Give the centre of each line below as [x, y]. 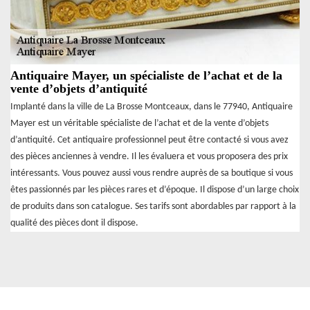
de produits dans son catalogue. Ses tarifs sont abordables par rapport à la [153, 207]
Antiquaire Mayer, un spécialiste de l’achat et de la [146, 76]
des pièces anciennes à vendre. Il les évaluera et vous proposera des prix [149, 157]
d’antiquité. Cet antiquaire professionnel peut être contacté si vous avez [149, 140]
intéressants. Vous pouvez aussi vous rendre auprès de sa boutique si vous [152, 174]
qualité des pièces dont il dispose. [74, 224]
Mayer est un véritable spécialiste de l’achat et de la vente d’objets [139, 124]
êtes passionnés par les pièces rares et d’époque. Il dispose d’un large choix [155, 190]
